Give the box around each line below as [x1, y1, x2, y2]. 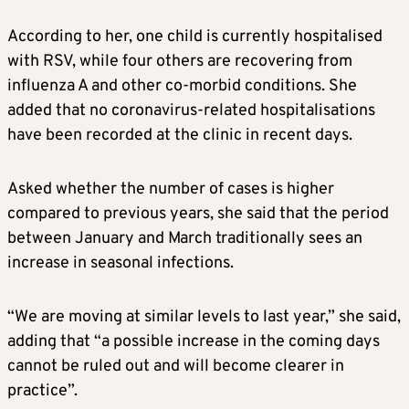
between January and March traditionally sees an [7, 227, 362, 249]
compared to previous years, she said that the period [7, 203, 389, 225]
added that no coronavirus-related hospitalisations [7, 100, 375, 121]
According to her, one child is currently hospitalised [7, 26, 383, 47]
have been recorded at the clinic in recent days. [7, 124, 352, 146]
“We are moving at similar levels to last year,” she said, [7, 306, 401, 328]
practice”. [7, 380, 78, 402]
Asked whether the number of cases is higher [7, 178, 334, 200]
